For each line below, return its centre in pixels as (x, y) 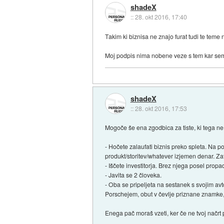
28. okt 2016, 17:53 (161, 108)
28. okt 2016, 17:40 (161, 17)
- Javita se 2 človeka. (133, 175)
